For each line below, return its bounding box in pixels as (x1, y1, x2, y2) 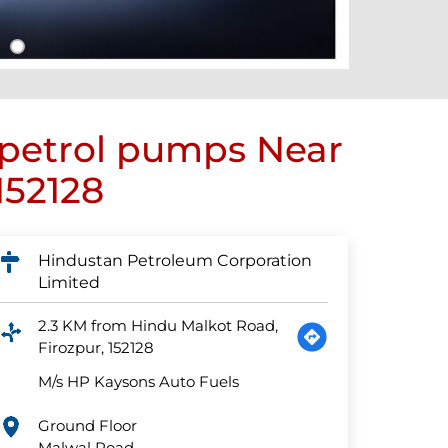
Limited (38, 273, 101, 293)
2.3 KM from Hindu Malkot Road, (38, 316, 279, 336)
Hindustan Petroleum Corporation (38, 251, 313, 271)
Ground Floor (38, 416, 138, 436)
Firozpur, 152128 (38, 338, 155, 358)
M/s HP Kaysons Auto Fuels (38, 372, 240, 392)
